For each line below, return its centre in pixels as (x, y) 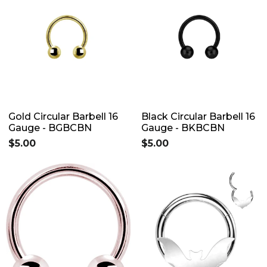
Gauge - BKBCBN (183, 128)
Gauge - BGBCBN (50, 128)
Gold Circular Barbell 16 (63, 116)
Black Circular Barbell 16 (198, 116)
